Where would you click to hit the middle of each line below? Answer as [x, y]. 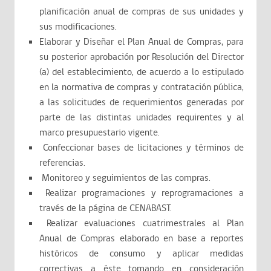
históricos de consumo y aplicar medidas [142, 254]
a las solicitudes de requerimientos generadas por [142, 103]
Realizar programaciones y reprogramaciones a [142, 193]
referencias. [62, 163]
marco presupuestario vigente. [100, 133]
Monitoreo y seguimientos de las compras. [125, 178]
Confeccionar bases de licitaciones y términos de [142, 148]
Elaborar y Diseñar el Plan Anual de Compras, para [142, 42]
